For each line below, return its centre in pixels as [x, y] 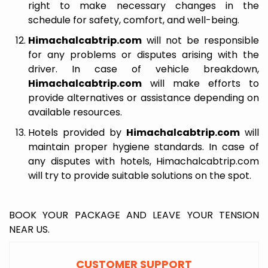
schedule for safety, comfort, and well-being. [134, 20]
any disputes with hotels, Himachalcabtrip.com [144, 161]
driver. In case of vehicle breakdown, [144, 69]
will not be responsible [200, 40]
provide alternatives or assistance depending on [144, 98]
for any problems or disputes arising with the [144, 55]
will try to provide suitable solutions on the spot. [140, 176]
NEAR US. [29, 229]
